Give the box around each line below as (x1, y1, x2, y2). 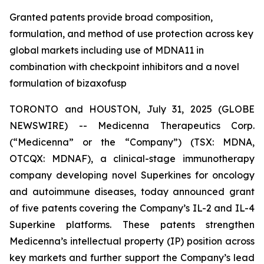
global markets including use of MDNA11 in (9, 44, 204, 56)
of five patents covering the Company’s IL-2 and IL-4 (9, 202, 255, 214)
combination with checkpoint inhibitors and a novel (9, 61, 239, 72)
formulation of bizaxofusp (9, 77, 127, 89)
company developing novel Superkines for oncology (9, 169, 255, 181)
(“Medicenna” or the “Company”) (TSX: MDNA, (9, 136, 255, 148)
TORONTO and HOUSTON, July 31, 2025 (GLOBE (9, 103, 255, 115)
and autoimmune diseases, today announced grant (9, 186, 255, 197)
